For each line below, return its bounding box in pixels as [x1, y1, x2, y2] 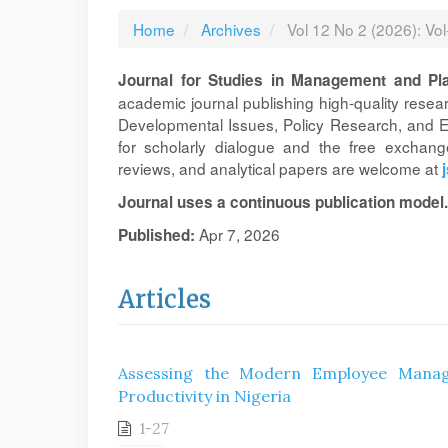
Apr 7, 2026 [199, 223, 280, 245]
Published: [118, 224, 199, 246]
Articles [118, 284, 211, 315]
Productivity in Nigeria [118, 386, 291, 406]
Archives [201, 18, 261, 40]
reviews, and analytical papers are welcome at [118, 157, 442, 179]
